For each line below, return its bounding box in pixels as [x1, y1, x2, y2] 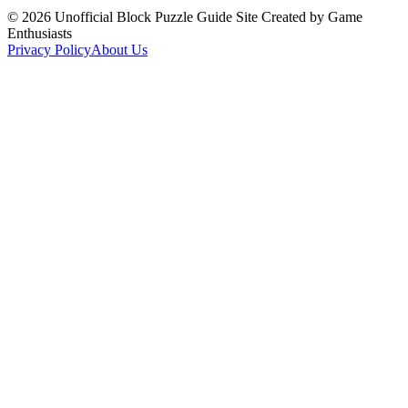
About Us [91, 42, 148, 57]
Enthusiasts [7, 25, 72, 41]
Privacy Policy [7, 42, 91, 57]
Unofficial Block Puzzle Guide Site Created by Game [55, 9, 362, 25]
